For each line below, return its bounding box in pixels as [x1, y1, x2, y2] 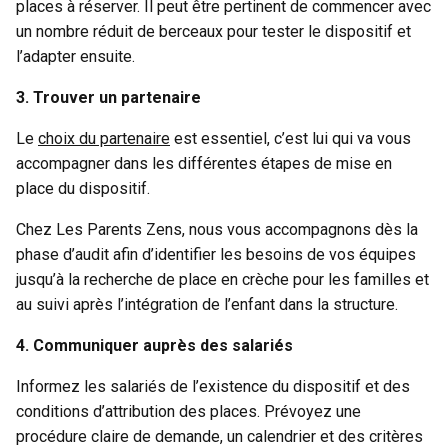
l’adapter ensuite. [16, 46, 143, 66]
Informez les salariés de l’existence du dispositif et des [16, 376, 410, 396]
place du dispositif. [16, 178, 158, 198]
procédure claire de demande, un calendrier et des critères [16, 426, 423, 446]
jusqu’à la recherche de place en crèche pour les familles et [16, 269, 429, 289]
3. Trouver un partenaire [16, 87, 205, 107]
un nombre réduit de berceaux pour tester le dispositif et [16, 21, 411, 41]
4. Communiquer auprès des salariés [16, 335, 293, 355]
